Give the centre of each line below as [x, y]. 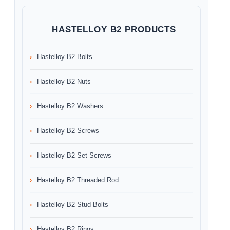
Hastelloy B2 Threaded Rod [78, 180]
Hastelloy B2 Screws [68, 131]
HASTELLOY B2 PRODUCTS [114, 30]
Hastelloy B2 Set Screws [74, 155]
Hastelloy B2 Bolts [65, 57]
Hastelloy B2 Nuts [64, 81]
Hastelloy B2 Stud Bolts [73, 205]
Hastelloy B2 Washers [70, 106]
